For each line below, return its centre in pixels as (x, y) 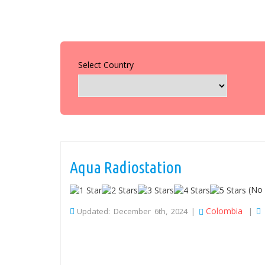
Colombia (224, 211)
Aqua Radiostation (126, 167)
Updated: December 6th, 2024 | (138, 211)
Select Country (106, 65)
